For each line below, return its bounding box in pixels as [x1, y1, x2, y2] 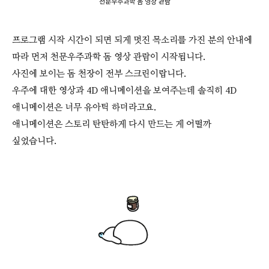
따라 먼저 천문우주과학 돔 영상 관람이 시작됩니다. [12, 50, 205, 63]
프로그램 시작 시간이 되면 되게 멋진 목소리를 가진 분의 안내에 [12, 34, 252, 46]
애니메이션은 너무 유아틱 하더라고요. [12, 101, 156, 113]
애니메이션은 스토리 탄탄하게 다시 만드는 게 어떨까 [12, 118, 211, 130]
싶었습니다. [12, 134, 56, 147]
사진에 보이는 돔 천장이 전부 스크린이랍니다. [12, 67, 186, 80]
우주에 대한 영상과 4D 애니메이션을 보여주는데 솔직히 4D [12, 84, 237, 97]
